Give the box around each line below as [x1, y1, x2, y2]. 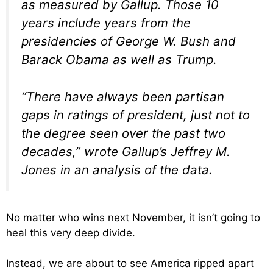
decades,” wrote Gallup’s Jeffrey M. [21, 144, 230, 160]
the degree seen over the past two [21, 126, 225, 141]
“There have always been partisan [21, 89, 224, 105]
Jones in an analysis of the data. [21, 162, 213, 178]
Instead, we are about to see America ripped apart [6, 257, 254, 270]
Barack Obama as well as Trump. [21, 52, 217, 68]
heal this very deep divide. [6, 226, 135, 239]
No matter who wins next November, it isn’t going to [6, 211, 260, 224]
